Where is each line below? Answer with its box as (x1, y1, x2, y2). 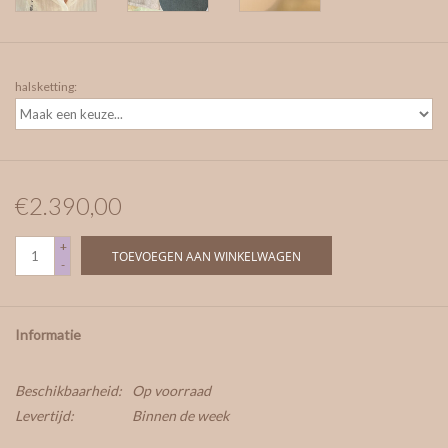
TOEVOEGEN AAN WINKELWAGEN (112, 248, 301, 266)
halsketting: (15, 79, 77, 95)
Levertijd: (15, 407, 74, 425)
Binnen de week (132, 407, 229, 425)
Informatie (15, 326, 81, 344)
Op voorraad (132, 382, 211, 400)
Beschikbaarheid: (15, 382, 122, 400)
